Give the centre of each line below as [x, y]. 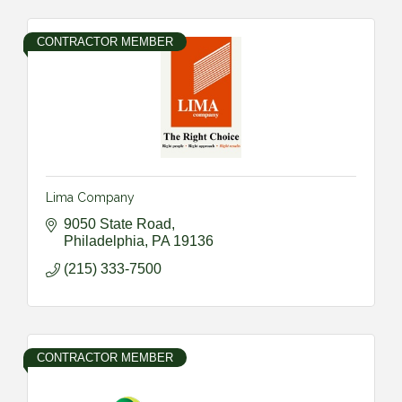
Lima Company [90, 197]
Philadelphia [104, 240]
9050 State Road [118, 223]
